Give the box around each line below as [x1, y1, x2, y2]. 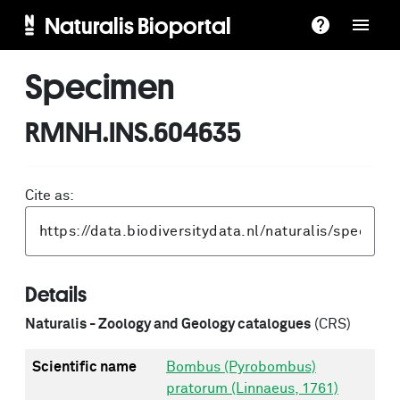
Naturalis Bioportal [44, 12, 231, 38]
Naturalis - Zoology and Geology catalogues [25, 317, 311, 331]
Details [25, 282, 87, 305]
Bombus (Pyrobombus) [166, 360, 316, 374]
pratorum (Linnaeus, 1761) [166, 381, 338, 396]
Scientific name [32, 360, 137, 374]
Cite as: [25, 188, 74, 203]
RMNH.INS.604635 [25, 115, 241, 147]
